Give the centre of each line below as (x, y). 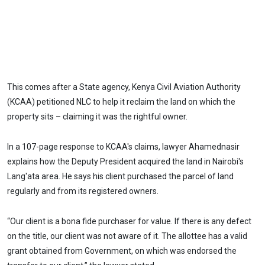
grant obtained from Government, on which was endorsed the (122, 251)
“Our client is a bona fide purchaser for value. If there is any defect (129, 221)
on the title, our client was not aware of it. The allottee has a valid (127, 236)
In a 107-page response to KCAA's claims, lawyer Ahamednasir (123, 147)
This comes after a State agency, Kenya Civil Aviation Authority (124, 87)
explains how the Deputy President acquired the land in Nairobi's (125, 162)
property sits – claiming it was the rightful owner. (97, 117)
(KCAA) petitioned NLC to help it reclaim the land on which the (121, 102)
